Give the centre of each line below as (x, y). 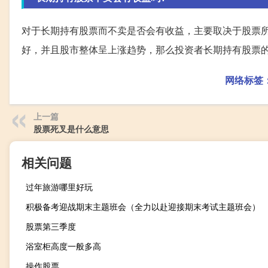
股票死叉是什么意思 (71, 129)
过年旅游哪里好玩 (59, 187)
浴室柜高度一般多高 (63, 246)
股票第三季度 (51, 226)
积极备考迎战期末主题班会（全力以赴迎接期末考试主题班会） (143, 207)
